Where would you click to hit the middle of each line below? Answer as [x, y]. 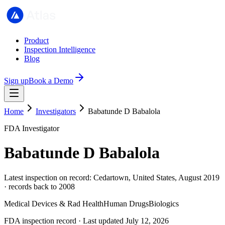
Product [36, 40]
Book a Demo [51, 81]
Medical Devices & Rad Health [54, 203]
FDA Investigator [32, 128]
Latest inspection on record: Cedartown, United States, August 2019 [112, 177]
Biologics [164, 203]
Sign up [16, 81]
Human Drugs [126, 203]
